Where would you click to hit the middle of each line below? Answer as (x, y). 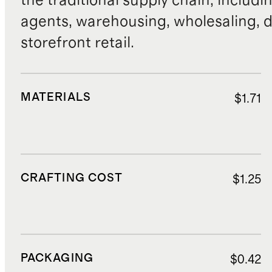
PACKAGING (57, 259)
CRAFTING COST (72, 178)
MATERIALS (56, 97)
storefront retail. (77, 42)
